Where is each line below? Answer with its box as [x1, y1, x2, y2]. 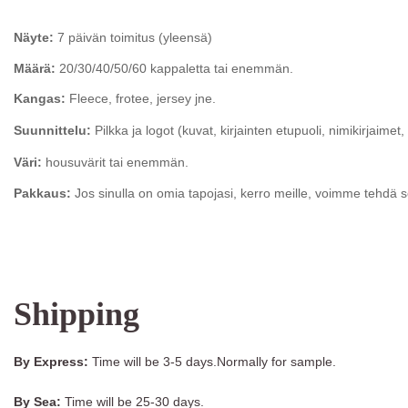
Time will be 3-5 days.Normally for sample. [88, 354, 336, 370]
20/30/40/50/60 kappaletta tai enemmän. [56, 60, 293, 76]
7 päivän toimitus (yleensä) [54, 30, 212, 46]
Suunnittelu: [14, 123, 91, 138]
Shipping [14, 296, 139, 333]
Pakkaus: [14, 185, 71, 200]
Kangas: [14, 90, 66, 106]
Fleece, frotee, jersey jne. [66, 90, 216, 106]
